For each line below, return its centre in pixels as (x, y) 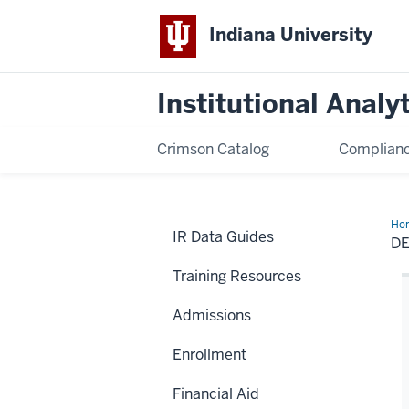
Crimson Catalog (213, 149)
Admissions (212, 315)
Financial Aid (216, 393)
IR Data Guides (223, 236)
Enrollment (210, 354)
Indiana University (291, 35)
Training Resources (237, 276)
